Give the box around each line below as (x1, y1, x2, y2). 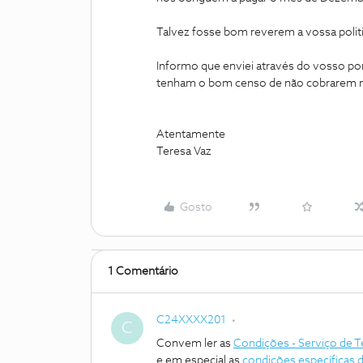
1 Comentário (108, 266, 178, 277)
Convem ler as (156, 338, 233, 349)
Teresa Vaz (156, 146, 211, 157)
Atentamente (156, 129, 225, 140)
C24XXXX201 (156, 314, 226, 326)
